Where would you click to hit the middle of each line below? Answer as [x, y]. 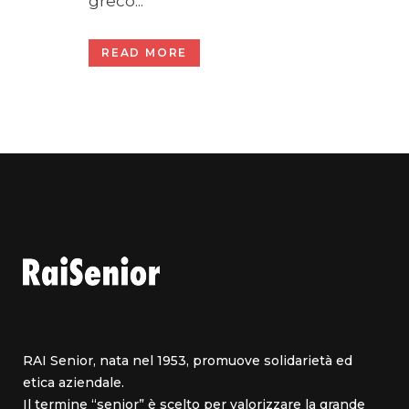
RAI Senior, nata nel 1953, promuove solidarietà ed [188, 361]
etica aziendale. [73, 383]
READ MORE [145, 53]
